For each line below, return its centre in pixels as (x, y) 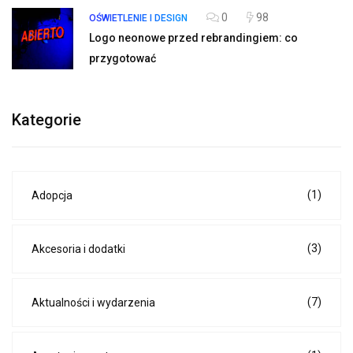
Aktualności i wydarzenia (93, 303)
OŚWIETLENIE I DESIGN (138, 19)
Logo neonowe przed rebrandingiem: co (193, 38)
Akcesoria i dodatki (78, 249)
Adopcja (52, 196)
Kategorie (46, 120)
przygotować (123, 59)
